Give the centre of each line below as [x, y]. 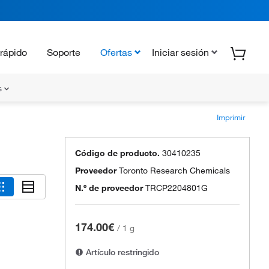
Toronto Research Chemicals [174, 171]
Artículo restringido [121, 252]
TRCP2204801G [177, 188]
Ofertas [116, 52]
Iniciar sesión [180, 52]
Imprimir [231, 117]
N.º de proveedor [109, 188]
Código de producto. [117, 153]
